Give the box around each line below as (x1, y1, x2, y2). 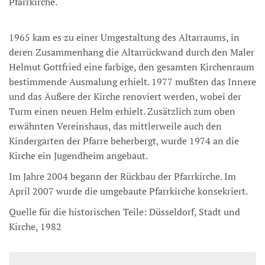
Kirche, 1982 (9, 220, 62, 233)
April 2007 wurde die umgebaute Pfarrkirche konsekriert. (9, 185, 248, 198)
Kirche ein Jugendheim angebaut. (9, 149, 148, 162)
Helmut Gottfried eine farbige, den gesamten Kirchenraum (9, 60, 254, 73)
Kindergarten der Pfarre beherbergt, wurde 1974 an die (9, 134, 239, 147)
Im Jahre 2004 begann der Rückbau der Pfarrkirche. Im (9, 170, 236, 183)
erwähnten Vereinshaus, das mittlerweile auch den (9, 119, 222, 132)
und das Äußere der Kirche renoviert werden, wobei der (9, 90, 241, 103)
